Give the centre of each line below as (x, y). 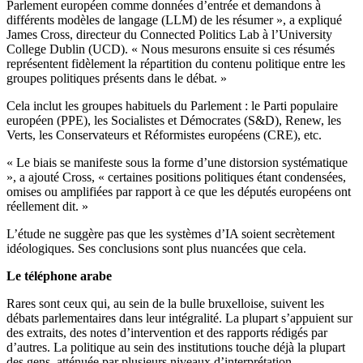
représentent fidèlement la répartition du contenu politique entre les (176, 64)
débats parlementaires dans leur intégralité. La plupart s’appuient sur (179, 318)
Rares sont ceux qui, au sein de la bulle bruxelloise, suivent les (165, 304)
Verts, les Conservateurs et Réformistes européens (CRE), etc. (164, 135)
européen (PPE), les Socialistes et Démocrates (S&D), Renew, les (174, 121)
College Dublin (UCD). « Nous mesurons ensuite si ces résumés (171, 49)
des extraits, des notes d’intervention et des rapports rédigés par (167, 333)
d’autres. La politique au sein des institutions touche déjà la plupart (176, 348)
